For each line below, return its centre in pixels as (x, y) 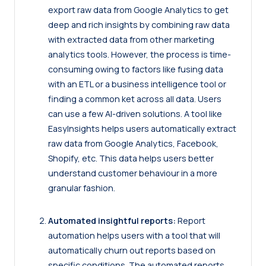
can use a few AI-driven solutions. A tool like (135, 113)
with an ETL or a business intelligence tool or (137, 84)
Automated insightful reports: (112, 220)
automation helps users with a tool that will (134, 235)
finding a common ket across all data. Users (135, 99)
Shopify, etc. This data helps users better (131, 158)
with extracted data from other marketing (131, 39)
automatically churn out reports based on (132, 250)
